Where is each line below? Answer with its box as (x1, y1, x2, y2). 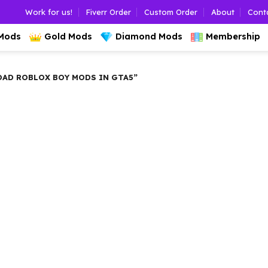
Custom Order (144, 7, 198, 17)
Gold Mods (44, 31, 92, 42)
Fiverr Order (86, 7, 131, 17)
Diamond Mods (115, 31, 182, 42)
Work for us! (25, 7, 73, 17)
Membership (206, 31, 260, 42)
